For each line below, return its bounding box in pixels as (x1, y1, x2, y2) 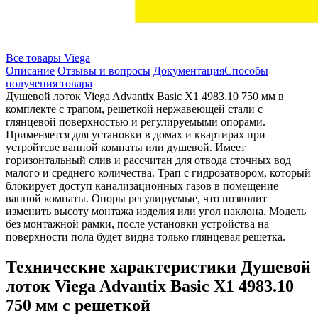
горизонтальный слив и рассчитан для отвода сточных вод (6, 154, 291, 167)
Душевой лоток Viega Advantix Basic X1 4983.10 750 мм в (6, 90, 284, 103)
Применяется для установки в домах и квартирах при (6, 128, 265, 141)
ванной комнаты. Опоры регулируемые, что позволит (6, 192, 267, 205)
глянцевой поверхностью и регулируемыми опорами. (6, 116, 265, 128)
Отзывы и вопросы (57, 65, 150, 77)
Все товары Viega (6, 52, 90, 65)
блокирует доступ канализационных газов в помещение (6, 180, 278, 192)
